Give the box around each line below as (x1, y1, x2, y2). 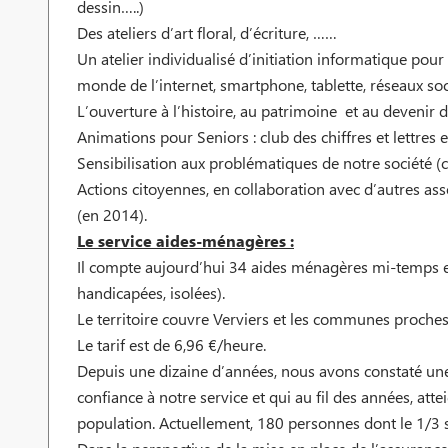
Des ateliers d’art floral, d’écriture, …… (77, 22, 337, 44)
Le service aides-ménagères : (77, 230, 294, 252)
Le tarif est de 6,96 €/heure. (77, 334, 266, 356)
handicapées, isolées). (77, 282, 225, 304)
